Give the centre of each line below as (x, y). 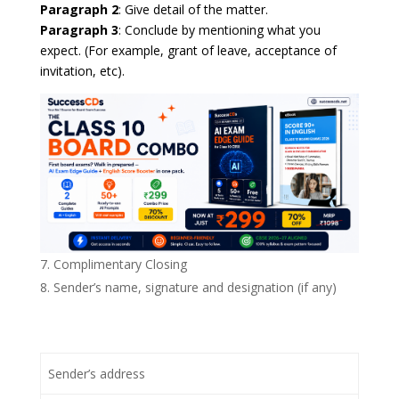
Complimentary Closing (120, 265)
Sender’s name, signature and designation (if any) (195, 288)
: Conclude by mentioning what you (219, 29)
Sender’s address (97, 374)
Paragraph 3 (79, 29)
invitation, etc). (82, 70)
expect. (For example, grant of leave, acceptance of (188, 50)
